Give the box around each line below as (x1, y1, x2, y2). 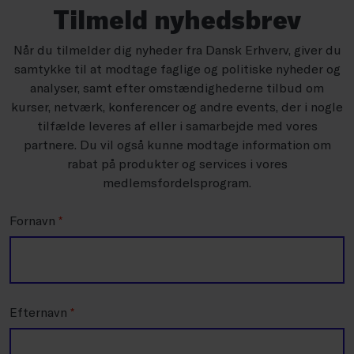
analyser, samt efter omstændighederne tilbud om (30, 80, 324, 95)
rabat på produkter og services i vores (66, 156, 288, 171)
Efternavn (9, 304, 70, 319)
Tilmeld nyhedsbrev (53, 4, 301, 34)
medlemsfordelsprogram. (103, 175, 251, 190)
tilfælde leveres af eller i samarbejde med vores (36, 118, 318, 133)
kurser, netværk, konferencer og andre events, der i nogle (11, 99, 343, 114)
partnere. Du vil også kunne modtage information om (23, 137, 331, 152)
